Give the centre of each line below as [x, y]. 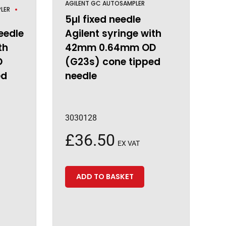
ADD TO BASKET [105, 177]
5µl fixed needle [103, 19]
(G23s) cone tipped [112, 62]
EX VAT [128, 143]
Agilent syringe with [113, 34]
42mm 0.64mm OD [110, 48]
